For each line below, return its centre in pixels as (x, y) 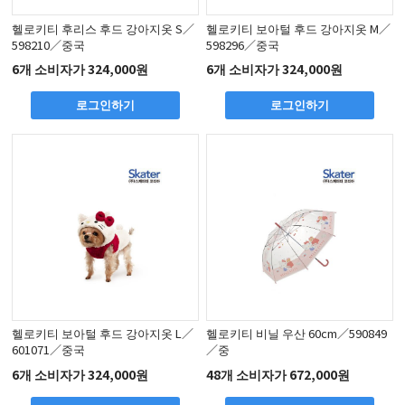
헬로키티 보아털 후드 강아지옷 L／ (103, 334)
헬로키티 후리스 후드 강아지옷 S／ (104, 28)
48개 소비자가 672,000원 (278, 374)
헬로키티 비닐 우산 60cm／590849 (297, 334)
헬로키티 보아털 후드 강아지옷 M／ (299, 28)
